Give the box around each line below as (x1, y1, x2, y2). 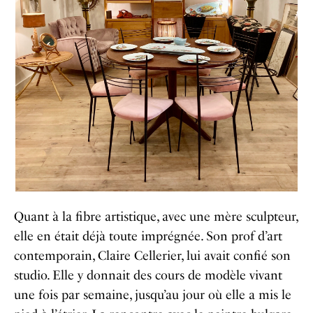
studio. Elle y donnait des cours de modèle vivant (14, 268, 282, 284)
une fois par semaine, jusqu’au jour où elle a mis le (14, 287, 291, 303)
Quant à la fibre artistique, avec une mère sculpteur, (14, 209, 298, 225)
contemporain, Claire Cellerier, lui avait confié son (14, 248, 291, 264)
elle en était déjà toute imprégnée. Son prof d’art (14, 228, 282, 245)
